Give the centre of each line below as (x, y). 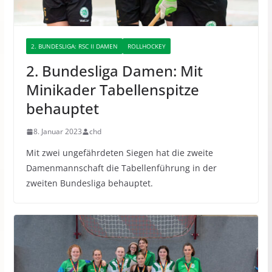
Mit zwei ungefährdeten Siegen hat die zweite (119, 153)
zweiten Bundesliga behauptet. (89, 183)
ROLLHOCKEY (146, 46)
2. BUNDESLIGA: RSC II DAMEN (74, 46)
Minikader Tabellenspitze (112, 90)
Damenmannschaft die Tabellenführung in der (121, 168)
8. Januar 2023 (57, 132)
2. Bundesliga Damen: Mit (114, 71)
